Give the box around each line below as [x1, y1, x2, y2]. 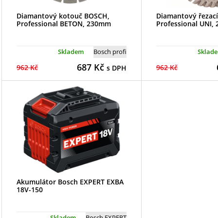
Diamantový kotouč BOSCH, [16, 11, 109, 20]
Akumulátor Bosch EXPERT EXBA [16, 177, 124, 186]
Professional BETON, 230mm [16, 18, 111, 28]
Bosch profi [93, 47, 127, 56]
